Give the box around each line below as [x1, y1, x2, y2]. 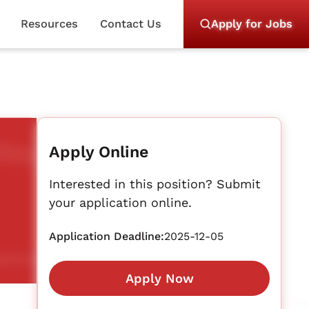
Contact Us [99, 17, 161, 30]
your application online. [49, 195, 192, 210]
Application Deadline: [49, 230, 165, 243]
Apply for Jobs [211, 17, 292, 30]
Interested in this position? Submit [49, 177, 261, 191]
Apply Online [49, 142, 149, 161]
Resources [20, 17, 78, 30]
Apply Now [125, 271, 194, 286]
